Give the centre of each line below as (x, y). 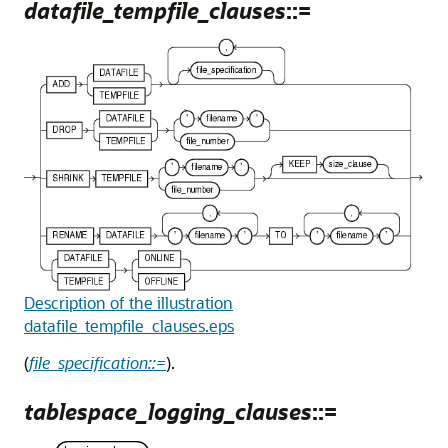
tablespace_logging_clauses (168, 411)
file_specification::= (97, 362)
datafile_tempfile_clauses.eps (129, 325)
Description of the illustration (128, 302)
